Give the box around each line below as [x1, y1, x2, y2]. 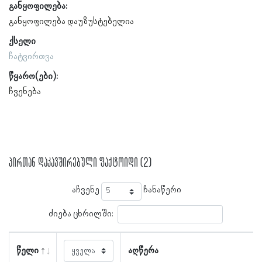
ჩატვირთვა [9, 51, 54, 62]
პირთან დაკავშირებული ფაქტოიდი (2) [9, 155, 151, 171]
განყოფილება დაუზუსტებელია [9, 16, 134, 27]
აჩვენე [72, 185, 101, 196]
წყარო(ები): [9, 71, 58, 82]
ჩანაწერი [142, 185, 181, 196]
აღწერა [128, 246, 158, 257]
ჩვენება [9, 86, 41, 97]
